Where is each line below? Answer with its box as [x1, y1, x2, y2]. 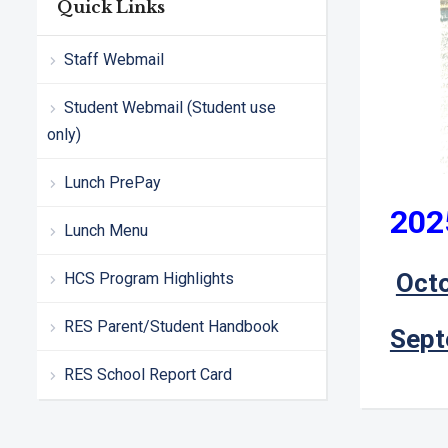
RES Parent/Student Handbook [64, 317, 279, 337]
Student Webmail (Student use [64, 98, 276, 118]
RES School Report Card [64, 365, 232, 385]
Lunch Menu [64, 221, 148, 241]
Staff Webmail [64, 50, 164, 70]
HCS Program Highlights [64, 269, 234, 289]
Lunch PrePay [64, 173, 161, 193]
